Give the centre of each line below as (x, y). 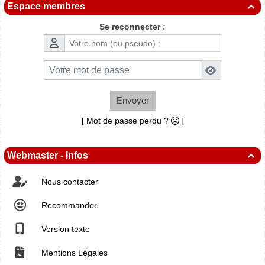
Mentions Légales (73, 253)
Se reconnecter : (132, 26)
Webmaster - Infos (48, 156)
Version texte (64, 229)
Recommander (68, 206)
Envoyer (132, 101)
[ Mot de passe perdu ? (126, 121)
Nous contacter (69, 182)
